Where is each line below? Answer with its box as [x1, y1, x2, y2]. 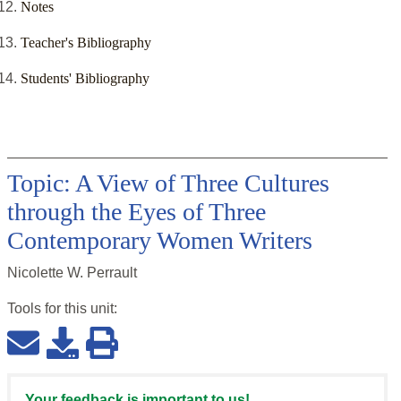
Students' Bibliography [21, 71, 149, 87]
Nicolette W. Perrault [7, 265, 137, 281]
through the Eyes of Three [7, 198, 266, 226]
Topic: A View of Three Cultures [7, 169, 329, 198]
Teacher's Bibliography [21, 35, 151, 51]
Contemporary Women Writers [7, 226, 312, 255]
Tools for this [7, 301, 90, 317]
